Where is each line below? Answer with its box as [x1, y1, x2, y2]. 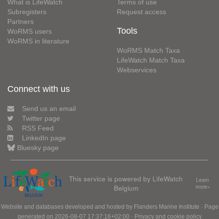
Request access [117, 8, 166, 16]
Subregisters [7, 8, 46, 16]
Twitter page [22, 114, 60, 122]
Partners [7, 18, 34, 25]
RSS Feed [22, 124, 54, 132]
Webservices [117, 66, 156, 74]
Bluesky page [17, 144, 59, 152]
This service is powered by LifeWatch [69, 173, 183, 183]
